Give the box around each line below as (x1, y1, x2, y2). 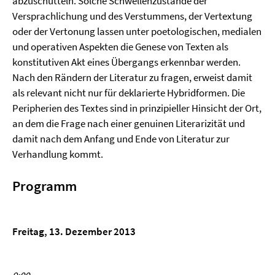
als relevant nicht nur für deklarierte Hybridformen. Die (12, 86, 245, 99)
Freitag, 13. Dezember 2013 (12, 225, 136, 238)
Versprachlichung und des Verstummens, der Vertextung (12, 9, 252, 23)
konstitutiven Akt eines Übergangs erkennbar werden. (12, 55, 241, 69)
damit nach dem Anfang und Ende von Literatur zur (12, 132, 230, 145)
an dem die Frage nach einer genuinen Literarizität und (12, 117, 245, 130)
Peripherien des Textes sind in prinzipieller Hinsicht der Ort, (12, 101, 261, 115)
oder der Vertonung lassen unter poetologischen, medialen (12, 25, 261, 38)
